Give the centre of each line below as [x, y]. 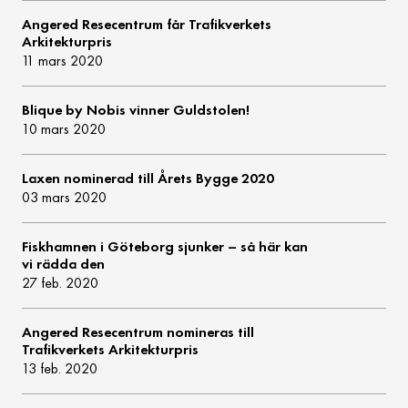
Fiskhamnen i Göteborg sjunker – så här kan [165, 247]
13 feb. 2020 [60, 369]
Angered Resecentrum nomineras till [138, 332]
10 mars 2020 [64, 129]
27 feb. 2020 [61, 283]
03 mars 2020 [65, 198]
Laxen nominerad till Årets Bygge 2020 [148, 178]
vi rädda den [64, 264]
